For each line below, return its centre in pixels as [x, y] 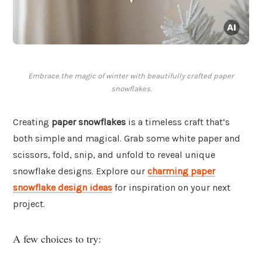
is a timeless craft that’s [178, 122]
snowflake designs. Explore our [80, 171]
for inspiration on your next [171, 188]
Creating [32, 122]
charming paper [181, 171]
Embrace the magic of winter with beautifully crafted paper [131, 76]
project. [29, 204]
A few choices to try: [57, 238]
